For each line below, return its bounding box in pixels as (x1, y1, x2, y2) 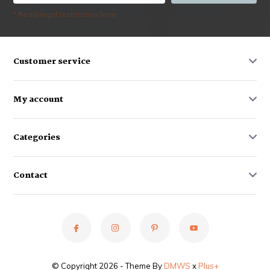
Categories (13, 131, 61, 145)
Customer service (13, 55, 91, 69)
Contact (13, 169, 48, 183)
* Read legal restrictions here (13, 10, 117, 19)
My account (13, 93, 64, 107)
